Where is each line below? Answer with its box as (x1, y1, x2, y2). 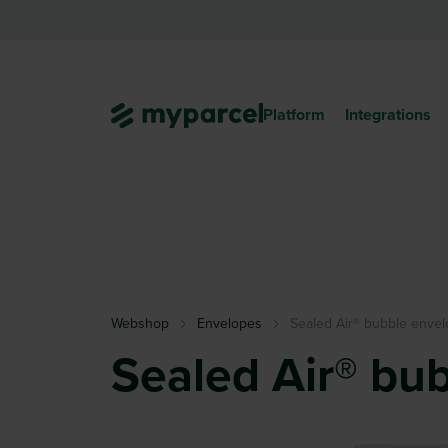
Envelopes (197, 315, 262, 332)
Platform (263, 104, 325, 125)
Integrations (345, 104, 431, 125)
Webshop (111, 315, 169, 332)
